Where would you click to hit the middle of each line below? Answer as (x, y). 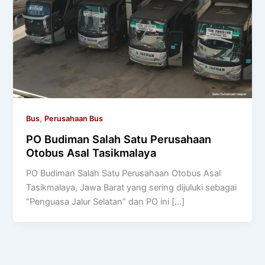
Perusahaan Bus (74, 118)
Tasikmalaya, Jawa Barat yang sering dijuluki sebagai (132, 188)
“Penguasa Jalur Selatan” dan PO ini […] (106, 202)
